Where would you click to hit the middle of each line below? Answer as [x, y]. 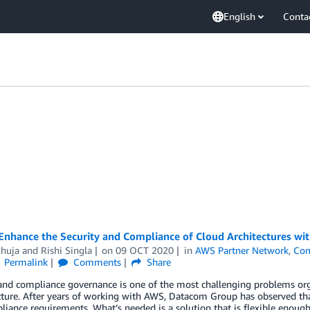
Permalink [26, 262]
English [239, 16]
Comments [96, 262]
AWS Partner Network [242, 250]
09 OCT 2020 [145, 250]
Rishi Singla [66, 250]
